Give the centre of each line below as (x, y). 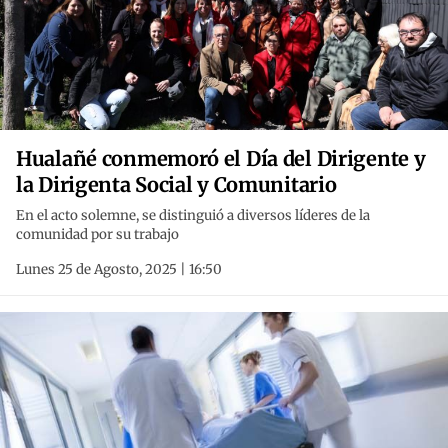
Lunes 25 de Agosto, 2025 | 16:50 (119, 270)
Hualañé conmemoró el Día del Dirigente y (221, 159)
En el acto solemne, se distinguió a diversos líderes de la (193, 216)
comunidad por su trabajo (97, 235)
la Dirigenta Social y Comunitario (176, 185)
